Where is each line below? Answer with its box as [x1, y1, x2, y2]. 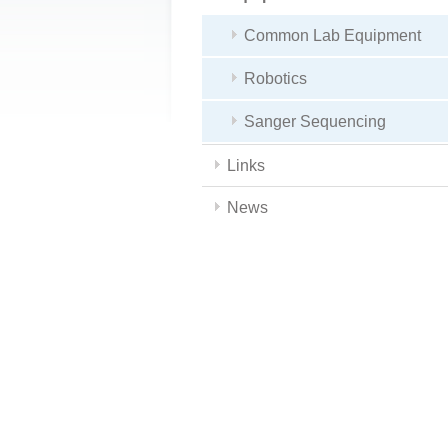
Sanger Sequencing [244, 113, 386, 130]
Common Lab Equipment [244, 27, 421, 44]
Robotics [244, 70, 307, 87]
